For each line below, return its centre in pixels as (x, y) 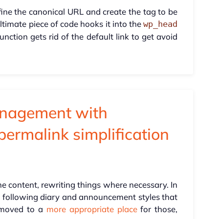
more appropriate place (92, 209)
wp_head (161, 24)
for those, (157, 209)
